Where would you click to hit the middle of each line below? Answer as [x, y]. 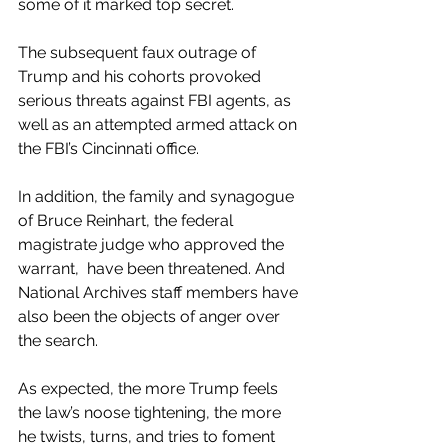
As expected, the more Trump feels [150, 388]
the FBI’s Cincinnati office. [110, 148]
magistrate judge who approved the [153, 244]
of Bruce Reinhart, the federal [127, 220]
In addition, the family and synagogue [158, 196]
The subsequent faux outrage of [139, 52]
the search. [58, 340]
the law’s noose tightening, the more [151, 412]
